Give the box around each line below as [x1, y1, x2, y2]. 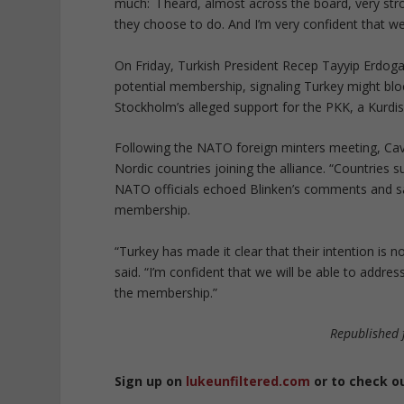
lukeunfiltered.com [186, 372, 311, 390]
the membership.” [115, 283, 218, 301]
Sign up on [115, 372, 187, 390]
